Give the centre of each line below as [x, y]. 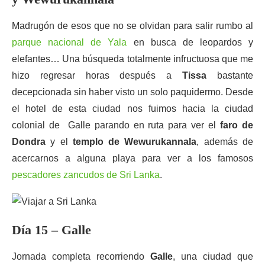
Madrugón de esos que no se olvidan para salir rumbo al [132, 26]
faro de [237, 125]
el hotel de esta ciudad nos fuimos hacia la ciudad [132, 109]
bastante [230, 75]
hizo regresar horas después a [97, 75]
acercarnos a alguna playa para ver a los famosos [132, 158]
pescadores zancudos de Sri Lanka [86, 175]
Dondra [29, 142]
